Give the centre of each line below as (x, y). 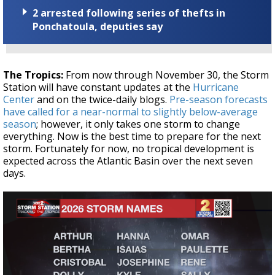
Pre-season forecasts (219, 100)
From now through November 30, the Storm (167, 75)
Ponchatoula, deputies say (98, 27)
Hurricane (216, 87)
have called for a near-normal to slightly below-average (130, 112)
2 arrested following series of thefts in (129, 13)
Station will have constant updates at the (98, 87)
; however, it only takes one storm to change (138, 124)
